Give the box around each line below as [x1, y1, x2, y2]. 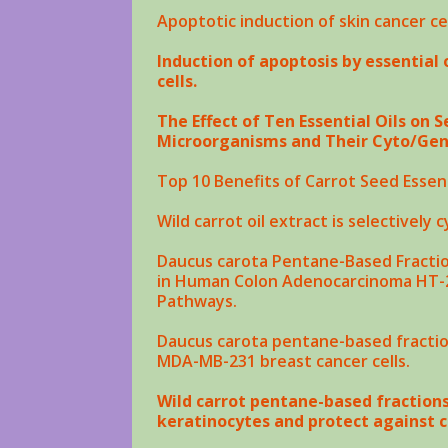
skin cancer [339, 10, 426, 33]
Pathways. [157, 290, 237, 313]
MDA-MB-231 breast [157, 350, 316, 373]
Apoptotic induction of [157, 10, 339, 33]
